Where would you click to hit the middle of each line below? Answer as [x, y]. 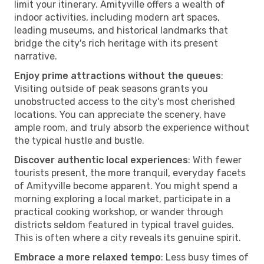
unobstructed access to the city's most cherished [125, 101]
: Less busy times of [205, 257]
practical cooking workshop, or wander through [119, 212]
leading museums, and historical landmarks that [121, 30]
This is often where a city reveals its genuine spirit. [128, 237]
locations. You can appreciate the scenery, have [120, 114]
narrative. [36, 56]
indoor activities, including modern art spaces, [117, 17]
